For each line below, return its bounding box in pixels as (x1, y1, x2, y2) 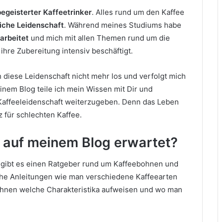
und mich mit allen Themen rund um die (29, 33, 170, 43)
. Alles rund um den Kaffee (92, 7, 185, 17)
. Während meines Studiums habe (64, 20, 182, 30)
